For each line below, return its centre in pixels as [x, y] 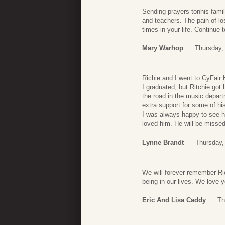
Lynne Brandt [163, 142]
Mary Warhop [163, 48]
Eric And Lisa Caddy [174, 200]
